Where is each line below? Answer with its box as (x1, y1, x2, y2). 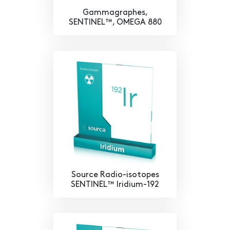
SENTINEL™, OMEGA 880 (68, 18, 162, 27)
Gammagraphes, (82, 9, 148, 17)
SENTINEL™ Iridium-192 (71, 181, 159, 189)
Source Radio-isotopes (71, 171, 159, 180)
